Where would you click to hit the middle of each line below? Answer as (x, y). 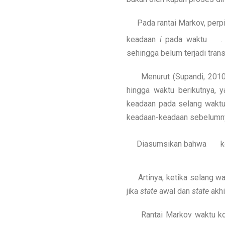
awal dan (175, 191)
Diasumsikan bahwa (167, 144)
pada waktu (186, 39)
